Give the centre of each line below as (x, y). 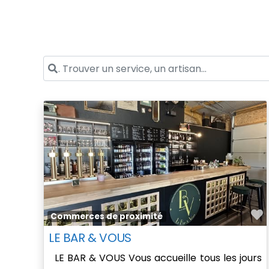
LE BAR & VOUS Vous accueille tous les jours (155, 258)
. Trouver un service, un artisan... (117, 63)
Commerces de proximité (107, 217)
